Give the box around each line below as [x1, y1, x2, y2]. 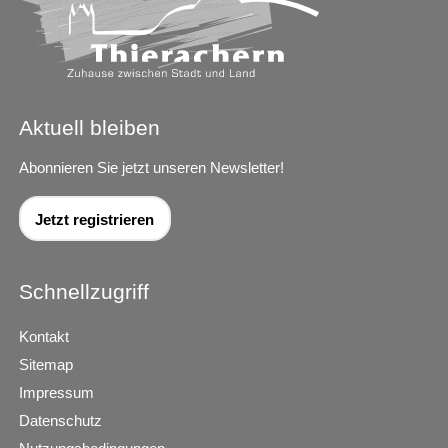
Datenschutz [19, 411, 102, 429]
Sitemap [19, 355, 73, 373]
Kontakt [19, 327, 69, 345]
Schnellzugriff [19, 279, 149, 303]
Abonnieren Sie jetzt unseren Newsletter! [19, 158, 284, 176]
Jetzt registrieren [35, 211, 155, 229]
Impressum [19, 383, 94, 401]
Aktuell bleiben [19, 115, 160, 139]
